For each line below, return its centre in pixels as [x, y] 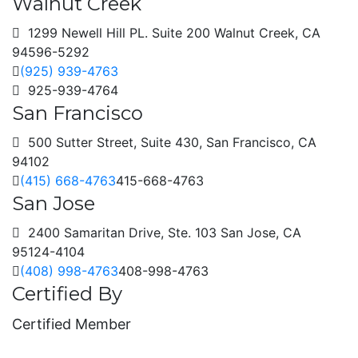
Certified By [67, 294]
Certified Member [72, 324]
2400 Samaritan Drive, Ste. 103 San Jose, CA [161, 233]
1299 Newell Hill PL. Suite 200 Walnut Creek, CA [170, 33]
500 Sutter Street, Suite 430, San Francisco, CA [168, 142]
